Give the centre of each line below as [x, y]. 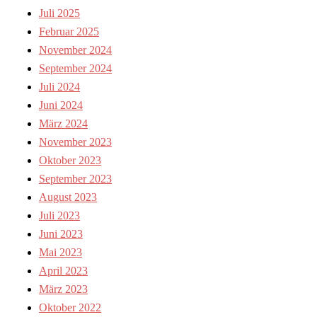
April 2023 [63, 271]
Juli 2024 [59, 87]
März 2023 [63, 289]
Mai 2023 [60, 253]
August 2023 [68, 197]
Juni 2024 [61, 105]
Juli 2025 [59, 13]
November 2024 [75, 50]
